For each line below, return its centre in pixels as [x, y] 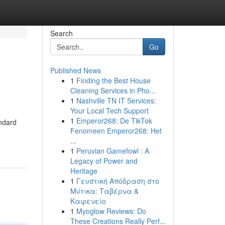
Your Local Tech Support [109, 110]
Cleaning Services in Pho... [113, 90]
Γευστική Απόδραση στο [118, 181]
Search [61, 33]
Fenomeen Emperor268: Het [116, 131]
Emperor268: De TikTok [114, 121]
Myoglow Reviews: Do [111, 211]
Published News [75, 70]
